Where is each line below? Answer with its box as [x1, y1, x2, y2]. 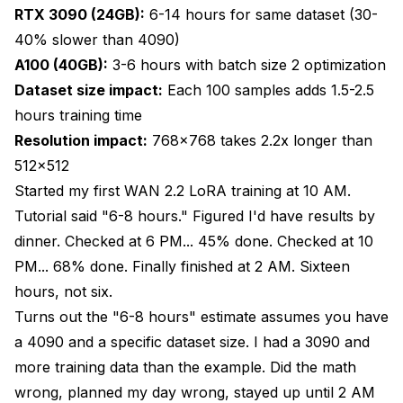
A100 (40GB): [14, 55, 108, 74]
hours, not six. [14, 282, 112, 300]
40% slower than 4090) [14, 30, 180, 49]
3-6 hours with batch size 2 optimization [108, 55, 386, 74]
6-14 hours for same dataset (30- [145, 4, 378, 23]
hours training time [14, 105, 142, 124]
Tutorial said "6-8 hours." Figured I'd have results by [14, 206, 375, 225]
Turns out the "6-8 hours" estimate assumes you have [14, 307, 389, 326]
